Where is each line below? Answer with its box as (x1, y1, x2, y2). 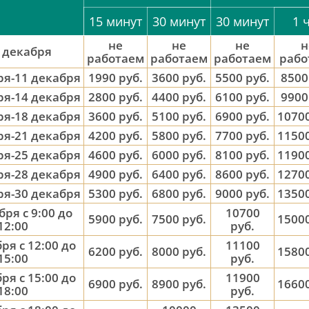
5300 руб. (88, 186, 143, 201)
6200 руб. (88, 243, 143, 259)
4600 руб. (88, 147, 143, 163)
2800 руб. (88, 89, 143, 105)
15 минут (89, 13, 142, 30)
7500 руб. (152, 211, 206, 227)
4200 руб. (88, 128, 143, 143)
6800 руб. (152, 186, 206, 201)
